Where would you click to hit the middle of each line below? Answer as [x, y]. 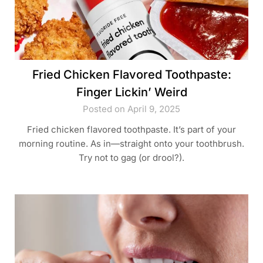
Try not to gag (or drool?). [131, 158]
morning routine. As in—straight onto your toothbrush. [131, 144]
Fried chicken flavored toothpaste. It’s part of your [131, 130]
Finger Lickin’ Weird [131, 92]
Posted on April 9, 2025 [131, 109]
